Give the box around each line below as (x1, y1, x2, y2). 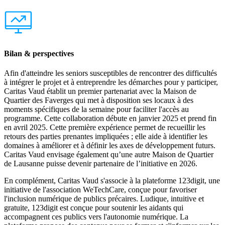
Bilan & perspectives (4, 49, 74, 58)
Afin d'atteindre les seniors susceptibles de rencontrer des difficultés (4, 68, 217, 77)
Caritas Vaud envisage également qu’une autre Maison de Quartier (4, 150, 213, 159)
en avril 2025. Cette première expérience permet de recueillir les (4, 123, 205, 132)
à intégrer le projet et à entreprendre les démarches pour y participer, (4, 77, 218, 86)
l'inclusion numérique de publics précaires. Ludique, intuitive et (4, 194, 204, 203)
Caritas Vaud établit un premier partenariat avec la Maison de (4, 86, 196, 95)
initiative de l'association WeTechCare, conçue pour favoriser (4, 185, 197, 194)
